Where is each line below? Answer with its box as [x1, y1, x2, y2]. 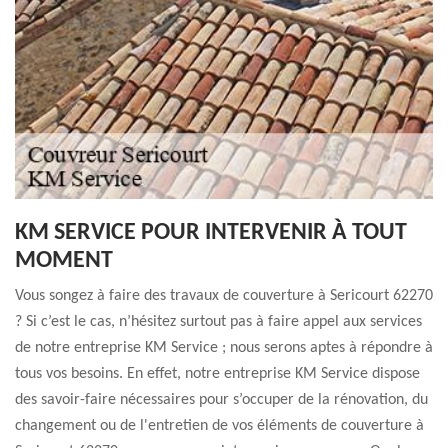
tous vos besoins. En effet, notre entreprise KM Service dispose [15, 366, 420, 382]
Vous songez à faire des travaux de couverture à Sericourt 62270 [15, 288, 433, 304]
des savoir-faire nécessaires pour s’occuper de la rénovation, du [15, 392, 428, 408]
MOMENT [15, 249, 113, 273]
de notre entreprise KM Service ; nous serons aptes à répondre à [15, 340, 433, 356]
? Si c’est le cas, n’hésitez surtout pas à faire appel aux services [15, 314, 422, 330]
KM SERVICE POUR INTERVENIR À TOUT [15, 221, 407, 245]
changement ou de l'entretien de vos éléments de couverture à [15, 418, 424, 434]
